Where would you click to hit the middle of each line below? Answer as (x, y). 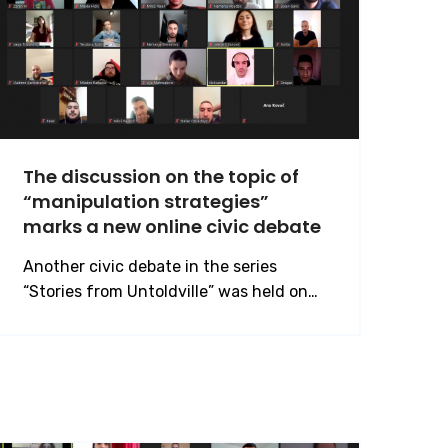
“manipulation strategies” (146, 201)
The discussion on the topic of (161, 176)
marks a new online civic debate (172, 226)
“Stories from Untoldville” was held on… (170, 291)
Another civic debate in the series (150, 266)
